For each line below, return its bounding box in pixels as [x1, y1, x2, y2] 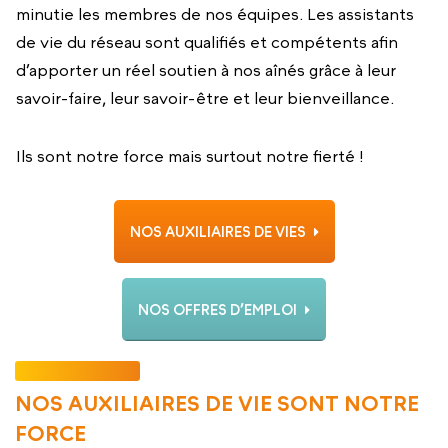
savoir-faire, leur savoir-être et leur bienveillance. [16, 89, 394, 107]
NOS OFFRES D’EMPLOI [138, 301, 300, 318]
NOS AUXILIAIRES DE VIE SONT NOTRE [15, 391, 419, 416]
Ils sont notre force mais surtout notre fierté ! [16, 147, 364, 165]
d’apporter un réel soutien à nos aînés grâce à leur [16, 61, 396, 79]
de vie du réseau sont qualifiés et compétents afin [16, 33, 398, 51]
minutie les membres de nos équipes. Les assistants [16, 5, 414, 23]
